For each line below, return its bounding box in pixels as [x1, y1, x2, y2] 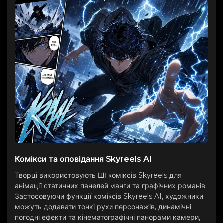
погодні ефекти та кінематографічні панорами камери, [15, 212, 200, 222]
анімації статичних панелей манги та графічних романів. [15, 181, 207, 190]
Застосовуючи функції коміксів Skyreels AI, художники [15, 191, 203, 201]
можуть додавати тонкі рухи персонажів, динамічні [15, 202, 191, 211]
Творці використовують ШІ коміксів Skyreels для [15, 170, 182, 180]
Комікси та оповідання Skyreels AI [15, 154, 152, 164]
